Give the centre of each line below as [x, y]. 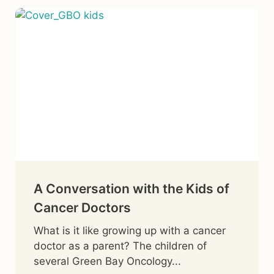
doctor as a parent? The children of [120, 246]
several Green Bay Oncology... [107, 261]
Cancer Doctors [82, 207]
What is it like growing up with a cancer [130, 230]
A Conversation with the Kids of [131, 188]
